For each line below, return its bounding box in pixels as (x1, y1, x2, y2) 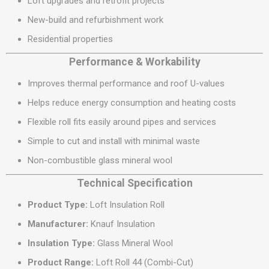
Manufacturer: (28, 219, 88, 229)
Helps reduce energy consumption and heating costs (28, 97, 236, 108)
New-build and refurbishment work (28, 14, 163, 25)
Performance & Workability (68, 56, 201, 68)
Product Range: (28, 257, 94, 268)
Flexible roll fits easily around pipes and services (28, 116, 216, 127)
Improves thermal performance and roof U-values (28, 78, 225, 89)
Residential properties (28, 34, 113, 44)
